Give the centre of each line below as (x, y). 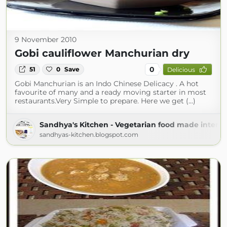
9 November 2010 (46, 40)
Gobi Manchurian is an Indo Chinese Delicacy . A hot (107, 84)
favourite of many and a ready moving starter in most (110, 92)
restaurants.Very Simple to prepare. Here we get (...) (105, 101)
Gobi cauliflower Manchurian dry (102, 53)
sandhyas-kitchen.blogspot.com (89, 135)
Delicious (181, 69)
